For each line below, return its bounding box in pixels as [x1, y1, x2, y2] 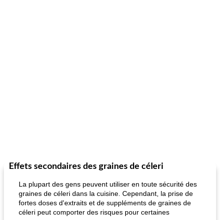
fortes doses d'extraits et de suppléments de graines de [19, 199, 191, 207]
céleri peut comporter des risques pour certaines [19, 208, 169, 216]
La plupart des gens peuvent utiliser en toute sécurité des [19, 180, 197, 188]
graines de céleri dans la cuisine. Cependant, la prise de [19, 190, 193, 197]
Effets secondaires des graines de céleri [9, 162, 164, 171]
